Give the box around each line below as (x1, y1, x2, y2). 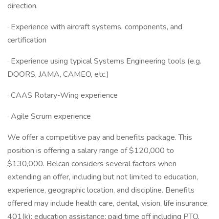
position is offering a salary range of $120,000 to (7, 145, 174, 156)
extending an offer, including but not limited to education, (7, 172, 198, 182)
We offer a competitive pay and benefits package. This (7, 132, 192, 143)
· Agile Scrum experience (7, 111, 91, 122)
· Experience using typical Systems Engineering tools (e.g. (7, 56, 201, 66)
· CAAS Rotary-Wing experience (7, 90, 118, 101)
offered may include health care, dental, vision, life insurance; (7, 198, 209, 209)
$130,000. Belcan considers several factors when (7, 158, 176, 169)
